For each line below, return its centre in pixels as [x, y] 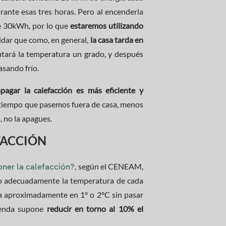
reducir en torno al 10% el [95, 209]
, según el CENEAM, [109, 166]
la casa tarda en [117, 40]
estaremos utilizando [107, 25]
